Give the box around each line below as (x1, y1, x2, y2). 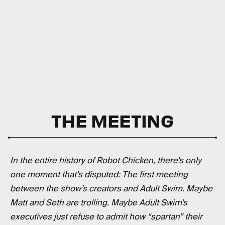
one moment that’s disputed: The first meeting (10, 169, 188, 180)
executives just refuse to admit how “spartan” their (10, 211, 202, 222)
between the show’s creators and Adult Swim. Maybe (10, 183, 212, 194)
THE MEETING (51, 108, 174, 132)
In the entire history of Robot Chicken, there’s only (10, 155, 201, 166)
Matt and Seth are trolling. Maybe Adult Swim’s (10, 197, 187, 208)
